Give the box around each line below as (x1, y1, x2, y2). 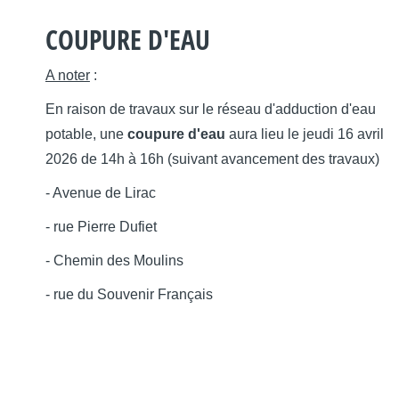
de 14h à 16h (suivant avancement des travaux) (80, 151, 379, 167)
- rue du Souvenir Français (45, 286, 216, 302)
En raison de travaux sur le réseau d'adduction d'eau (45, 101, 376, 117)
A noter (45, 67, 90, 83)
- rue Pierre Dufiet (45, 218, 157, 234)
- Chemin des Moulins (45, 252, 183, 268)
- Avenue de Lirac (45, 184, 156, 200)
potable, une (45, 126, 127, 142)
